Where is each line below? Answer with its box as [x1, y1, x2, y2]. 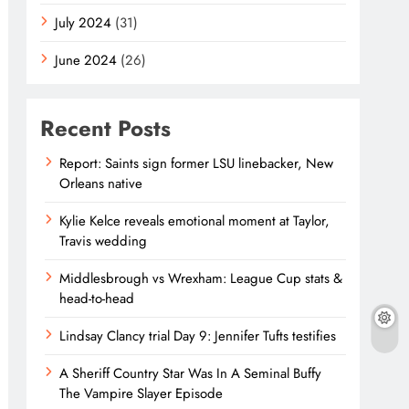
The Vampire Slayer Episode [59, 383, 224, 404]
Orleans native [59, 173, 143, 194]
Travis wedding [59, 231, 148, 251]
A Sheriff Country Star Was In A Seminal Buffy [59, 363, 322, 383]
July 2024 [55, 13, 112, 33]
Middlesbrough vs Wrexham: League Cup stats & [59, 268, 343, 288]
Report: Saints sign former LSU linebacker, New [59, 153, 334, 173]
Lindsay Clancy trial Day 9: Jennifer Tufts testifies [59, 326, 337, 346]
